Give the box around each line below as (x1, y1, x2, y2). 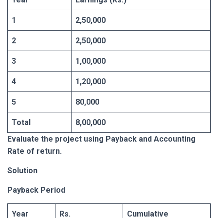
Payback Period (7, 185, 65, 195)
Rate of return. (7, 146, 62, 156)
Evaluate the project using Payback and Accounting (7, 134, 196, 144)
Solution (7, 165, 37, 175)
